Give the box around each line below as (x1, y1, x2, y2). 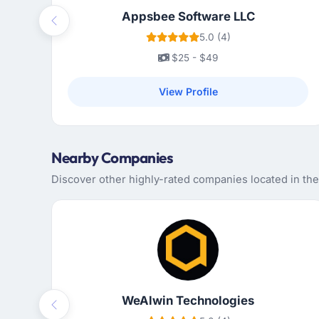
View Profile (158, 85, 218, 98)
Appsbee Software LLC (121, 9, 255, 24)
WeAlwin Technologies (122, 293, 254, 308)
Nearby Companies (51, 148, 173, 167)
